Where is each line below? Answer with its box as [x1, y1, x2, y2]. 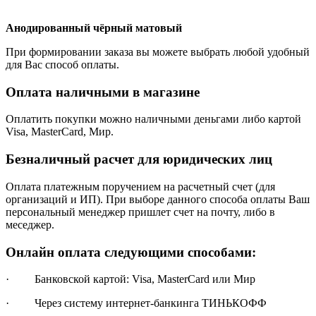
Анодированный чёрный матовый [6, 21, 182, 34]
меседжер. [6, 218, 54, 231]
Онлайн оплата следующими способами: [6, 244, 256, 260]
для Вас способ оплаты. [6, 58, 119, 71]
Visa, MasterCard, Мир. [6, 126, 114, 138]
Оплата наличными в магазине [6, 84, 200, 99]
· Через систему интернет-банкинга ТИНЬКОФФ [6, 297, 267, 310]
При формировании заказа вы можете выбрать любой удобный [6, 45, 310, 58]
